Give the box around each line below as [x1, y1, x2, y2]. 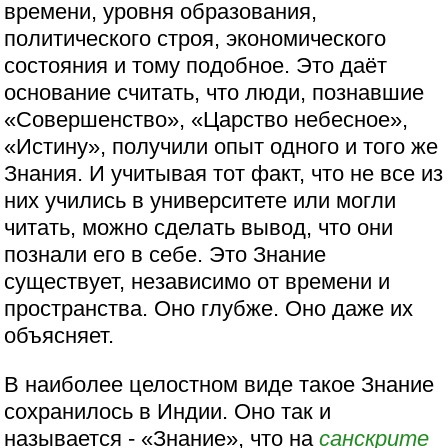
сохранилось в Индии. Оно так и [4, 399, 332, 425]
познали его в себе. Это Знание [4, 241, 327, 267]
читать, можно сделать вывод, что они [4, 214, 394, 240]
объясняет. [4, 322, 115, 348]
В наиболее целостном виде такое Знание [4, 372, 435, 398]
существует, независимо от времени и [4, 268, 391, 294]
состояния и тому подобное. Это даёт [4, 52, 388, 78]
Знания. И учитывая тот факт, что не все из [4, 160, 444, 186]
